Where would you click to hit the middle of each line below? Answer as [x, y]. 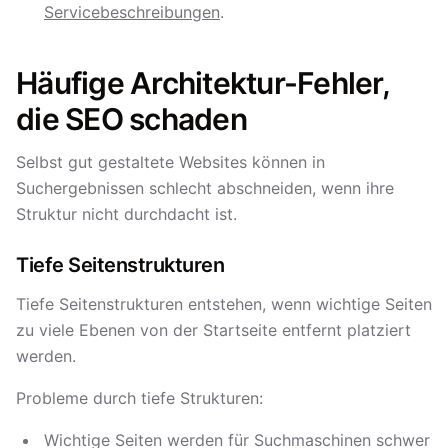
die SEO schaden [131, 119]
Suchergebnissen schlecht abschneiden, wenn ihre [205, 188]
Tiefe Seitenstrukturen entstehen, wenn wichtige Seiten [224, 304]
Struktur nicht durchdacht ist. [126, 214]
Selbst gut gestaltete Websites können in [170, 162]
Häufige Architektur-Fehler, [202, 83]
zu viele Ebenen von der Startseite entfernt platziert [213, 330]
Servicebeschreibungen [132, 12]
